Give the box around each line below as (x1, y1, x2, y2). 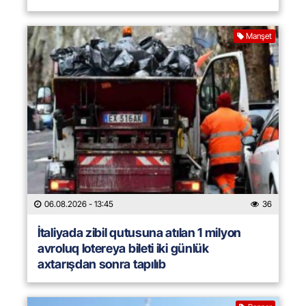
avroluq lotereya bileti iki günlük (38, 241, 209, 256)
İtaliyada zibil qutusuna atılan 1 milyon (38, 225, 241, 240)
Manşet (246, 31, 272, 42)
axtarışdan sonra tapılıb (38, 257, 166, 272)
